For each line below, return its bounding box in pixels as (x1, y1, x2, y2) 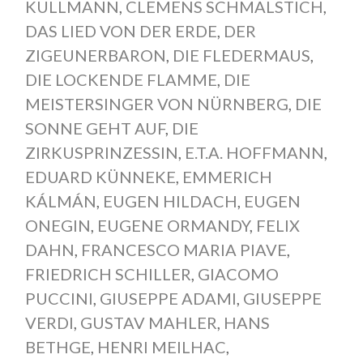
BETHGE (24, 337, 91, 357)
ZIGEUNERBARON (24, 45, 166, 66)
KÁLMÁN (24, 191, 96, 211)
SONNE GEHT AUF (24, 118, 165, 139)
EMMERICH (181, 167, 272, 187)
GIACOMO (197, 264, 279, 284)
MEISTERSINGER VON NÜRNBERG (24, 94, 288, 114)
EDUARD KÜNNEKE (24, 167, 176, 187)
